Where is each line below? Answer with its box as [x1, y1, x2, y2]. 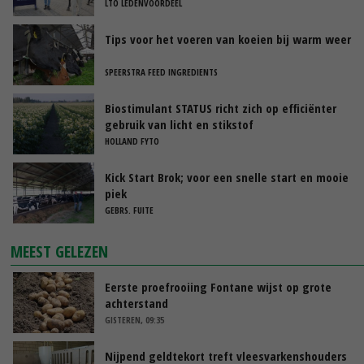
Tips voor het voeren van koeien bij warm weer [105, 31, 351, 48]
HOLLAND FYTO [105, 135, 159, 148]
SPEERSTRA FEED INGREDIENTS [105, 66, 218, 79]
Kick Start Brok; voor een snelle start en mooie [105, 169, 349, 186]
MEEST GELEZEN [11, 240, 109, 263]
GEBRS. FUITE [105, 204, 154, 217]
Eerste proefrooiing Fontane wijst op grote [105, 279, 331, 296]
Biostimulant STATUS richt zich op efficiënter [105, 100, 336, 117]
